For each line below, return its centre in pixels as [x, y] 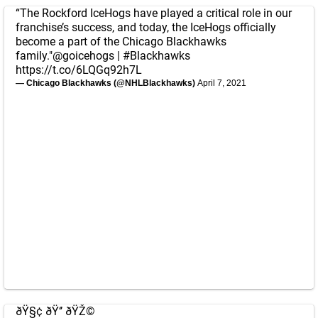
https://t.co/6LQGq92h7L [79, 70]
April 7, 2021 [222, 83]
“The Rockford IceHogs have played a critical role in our [154, 13]
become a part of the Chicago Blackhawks [121, 42]
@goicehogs [83, 56]
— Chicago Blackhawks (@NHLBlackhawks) [106, 83]
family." [34, 56]
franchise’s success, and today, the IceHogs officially [146, 27]
